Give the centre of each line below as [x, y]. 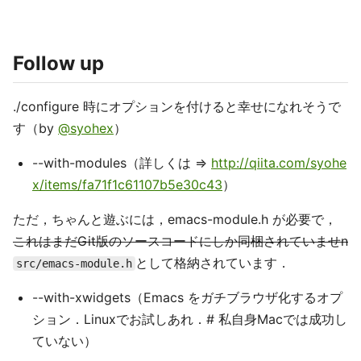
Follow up [58, 64]
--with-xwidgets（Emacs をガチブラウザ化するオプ [187, 298]
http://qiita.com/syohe [279, 163]
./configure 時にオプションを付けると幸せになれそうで [177, 107]
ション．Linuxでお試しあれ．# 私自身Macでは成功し [190, 320]
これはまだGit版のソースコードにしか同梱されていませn [180, 241]
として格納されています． [213, 263]
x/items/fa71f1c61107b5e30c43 [127, 185]
